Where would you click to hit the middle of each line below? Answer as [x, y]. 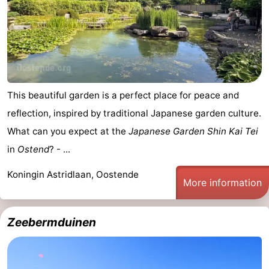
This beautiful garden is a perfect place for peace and [123, 95]
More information [222, 183]
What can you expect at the [68, 131]
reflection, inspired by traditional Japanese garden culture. [134, 113]
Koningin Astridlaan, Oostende [73, 175]
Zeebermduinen [52, 222]
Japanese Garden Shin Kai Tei [193, 131]
